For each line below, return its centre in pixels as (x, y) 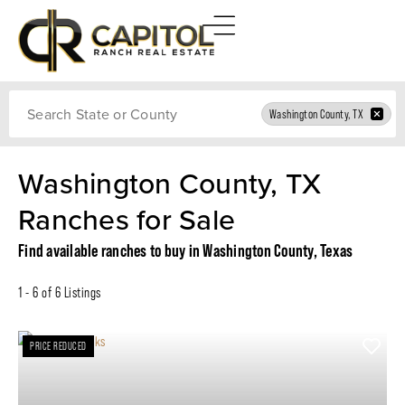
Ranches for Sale (127, 219)
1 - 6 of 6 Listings (60, 292)
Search (25, 96)
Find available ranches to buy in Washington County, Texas (186, 250)
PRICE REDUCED (58, 346)
